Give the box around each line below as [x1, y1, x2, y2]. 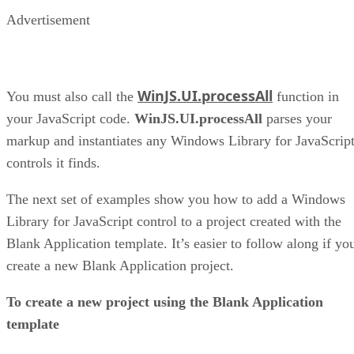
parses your [262, 111, 332, 127]
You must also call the [6, 88, 137, 105]
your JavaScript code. [6, 111, 134, 127]
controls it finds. [6, 155, 100, 171]
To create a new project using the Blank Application [6, 294, 323, 311]
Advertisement [6, 12, 90, 28]
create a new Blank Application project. [6, 258, 234, 274]
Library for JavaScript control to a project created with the [6, 213, 341, 230]
